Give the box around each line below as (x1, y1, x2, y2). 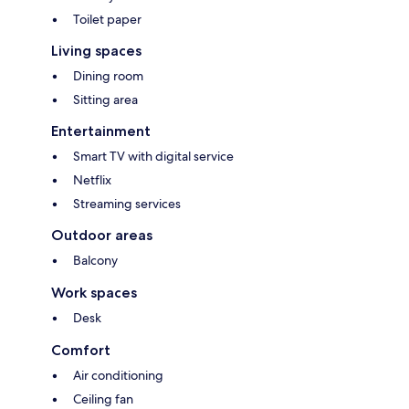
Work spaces (51, 284, 137, 302)
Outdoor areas (51, 226, 152, 245)
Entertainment (51, 122, 151, 141)
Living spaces (51, 42, 142, 60)
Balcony (73, 252, 118, 269)
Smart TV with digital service (73, 148, 234, 165)
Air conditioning (73, 367, 163, 384)
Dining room (73, 68, 143, 85)
